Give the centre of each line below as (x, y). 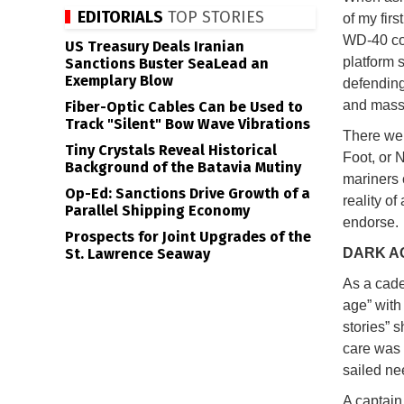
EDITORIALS (120, 17)
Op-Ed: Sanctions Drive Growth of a (188, 193)
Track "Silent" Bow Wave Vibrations (188, 124)
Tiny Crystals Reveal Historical (171, 150)
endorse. (370, 222)
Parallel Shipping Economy (157, 211)
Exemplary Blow (119, 81)
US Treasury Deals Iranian (155, 46)
